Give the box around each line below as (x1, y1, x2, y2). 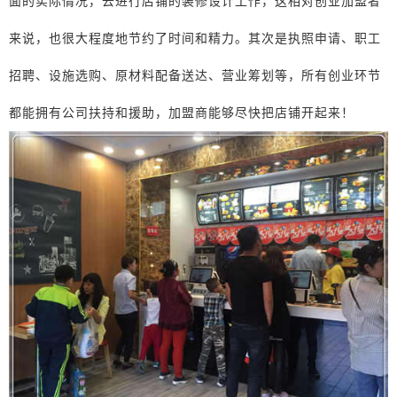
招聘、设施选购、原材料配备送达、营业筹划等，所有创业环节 (9, 67, 381, 82)
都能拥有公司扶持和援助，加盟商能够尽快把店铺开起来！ (9, 105, 354, 120)
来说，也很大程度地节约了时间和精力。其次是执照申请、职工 (9, 30, 381, 45)
